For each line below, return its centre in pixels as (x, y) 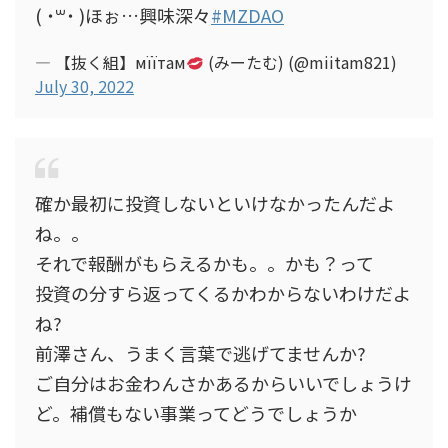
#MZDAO (247, 15)
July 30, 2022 (84, 86)
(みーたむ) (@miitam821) (301, 62)
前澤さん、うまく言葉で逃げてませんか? (200, 353)
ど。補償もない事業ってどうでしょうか (196, 413)
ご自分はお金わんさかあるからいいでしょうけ (223, 383)
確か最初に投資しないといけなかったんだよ (215, 203)
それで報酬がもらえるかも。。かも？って (204, 263)
